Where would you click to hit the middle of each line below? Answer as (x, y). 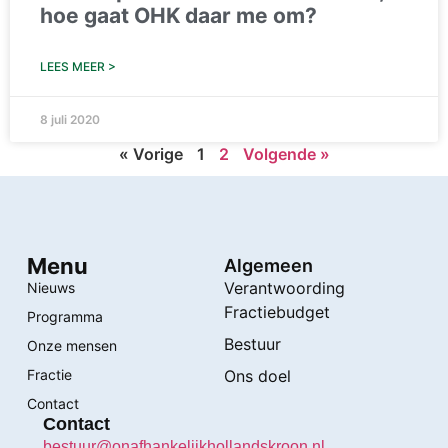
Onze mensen (71, 346)
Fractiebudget (277, 312)
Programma (64, 317)
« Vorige (150, 154)
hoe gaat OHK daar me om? (178, 16)
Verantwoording (284, 288)
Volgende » (286, 154)
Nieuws (50, 288)
